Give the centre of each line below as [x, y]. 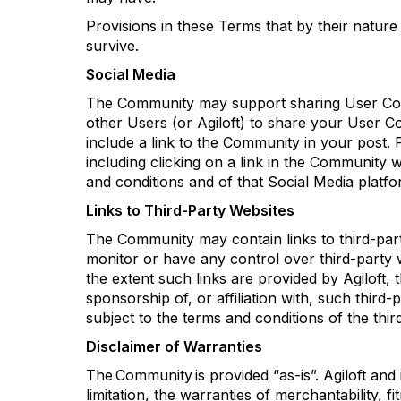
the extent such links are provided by [214, 278]
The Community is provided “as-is [198, 375]
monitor [112, 259]
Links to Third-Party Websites [190, 210]
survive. [116, 46]
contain [257, 239]
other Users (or [141, 123]
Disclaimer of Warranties [174, 346]
